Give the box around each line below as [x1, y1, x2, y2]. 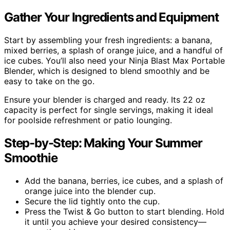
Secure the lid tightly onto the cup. [25, 196, 160, 206]
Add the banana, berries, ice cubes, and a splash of [25, 175, 223, 186]
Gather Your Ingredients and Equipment [4, 10, 219, 25]
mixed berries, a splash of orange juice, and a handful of [4, 45, 223, 56]
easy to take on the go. [4, 76, 94, 87]
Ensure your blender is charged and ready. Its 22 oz [4, 94, 205, 105]
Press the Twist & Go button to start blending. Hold [25, 206, 224, 217]
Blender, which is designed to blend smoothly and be [4, 66, 209, 76]
